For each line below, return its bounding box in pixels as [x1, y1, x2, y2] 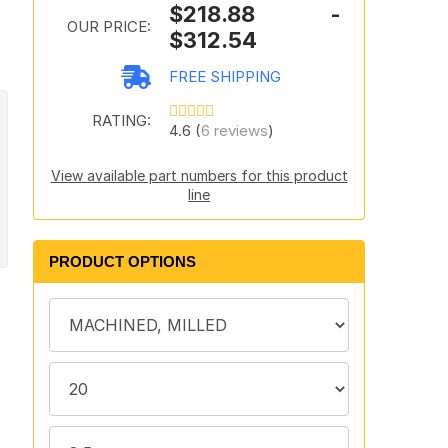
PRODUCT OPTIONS [48, 253, 196, 270]
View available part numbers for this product [50, 167, 348, 184]
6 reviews [200, 121, 268, 140]
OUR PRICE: [66, 17, 151, 36]
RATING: [91, 111, 151, 130]
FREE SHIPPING [168, 67, 281, 86]
